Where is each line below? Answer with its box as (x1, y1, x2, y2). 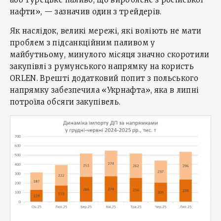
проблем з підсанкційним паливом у (10, 37, 155, 47)
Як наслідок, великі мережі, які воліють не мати (10, 26, 202, 36)
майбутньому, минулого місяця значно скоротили (10, 49, 210, 59)
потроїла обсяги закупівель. (10, 97, 121, 107)
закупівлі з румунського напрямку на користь (10, 61, 194, 71)
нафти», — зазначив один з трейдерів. (10, 6, 162, 16)
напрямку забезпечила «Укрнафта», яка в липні (10, 85, 199, 95)
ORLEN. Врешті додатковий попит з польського (10, 73, 199, 83)
